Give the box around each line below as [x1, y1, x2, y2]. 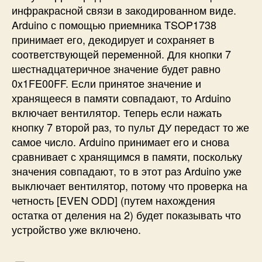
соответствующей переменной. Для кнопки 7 [12, 46, 231, 61]
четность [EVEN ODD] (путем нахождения [12, 192, 215, 208]
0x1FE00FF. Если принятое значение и [12, 75, 201, 91]
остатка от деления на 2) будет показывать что [12, 206, 241, 222]
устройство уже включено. [12, 221, 141, 237]
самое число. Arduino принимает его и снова [12, 133, 229, 149]
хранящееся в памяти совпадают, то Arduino [12, 89, 231, 105]
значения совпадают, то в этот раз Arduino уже [12, 163, 242, 178]
